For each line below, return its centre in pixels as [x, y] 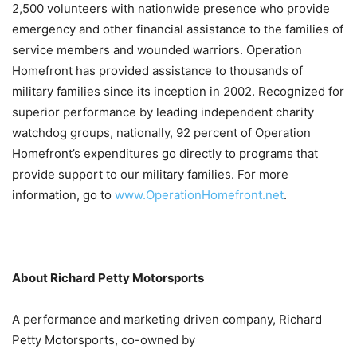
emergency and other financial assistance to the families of [178, 29]
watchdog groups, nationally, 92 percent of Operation [161, 133]
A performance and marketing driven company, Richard [167, 319]
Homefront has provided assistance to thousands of [157, 71]
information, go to [63, 195]
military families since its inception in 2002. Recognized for [178, 91]
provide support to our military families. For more [150, 174]
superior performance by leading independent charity [163, 112]
